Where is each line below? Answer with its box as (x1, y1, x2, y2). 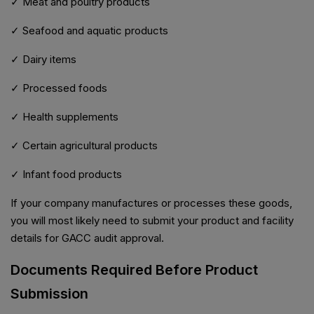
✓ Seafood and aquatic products (11, 24, 168, 38)
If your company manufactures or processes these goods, (11, 196, 292, 210)
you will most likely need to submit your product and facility (11, 214, 294, 228)
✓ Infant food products (11, 168, 122, 182)
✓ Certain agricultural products (11, 139, 158, 153)
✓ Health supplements (11, 110, 118, 124)
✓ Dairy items (11, 53, 76, 67)
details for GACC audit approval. (11, 231, 164, 245)
